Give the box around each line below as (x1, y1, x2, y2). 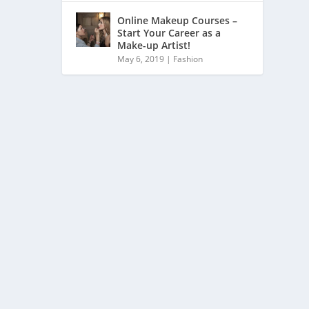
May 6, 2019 (117, 53, 165, 65)
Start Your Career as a (117, 26, 221, 39)
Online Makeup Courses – (117, 14, 238, 27)
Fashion (173, 53, 203, 65)
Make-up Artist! (117, 39, 191, 52)
